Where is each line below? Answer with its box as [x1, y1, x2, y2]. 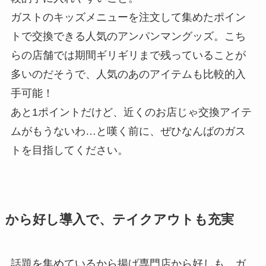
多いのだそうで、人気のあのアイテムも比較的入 [10, 68, 246, 81]
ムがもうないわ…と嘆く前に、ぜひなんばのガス [10, 125, 246, 138]
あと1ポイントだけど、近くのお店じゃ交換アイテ [10, 106, 252, 119]
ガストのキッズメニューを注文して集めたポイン [10, 11, 246, 24]
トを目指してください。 [10, 144, 128, 157]
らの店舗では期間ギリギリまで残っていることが [10, 49, 246, 62]
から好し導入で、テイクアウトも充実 [5, 213, 234, 227]
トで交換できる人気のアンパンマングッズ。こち [10, 30, 246, 43]
